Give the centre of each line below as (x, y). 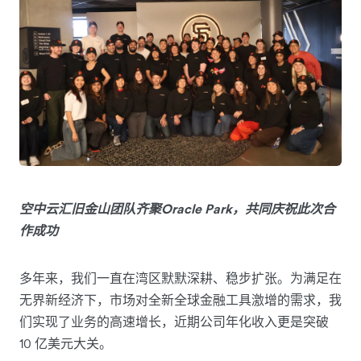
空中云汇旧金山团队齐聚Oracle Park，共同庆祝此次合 (177, 208)
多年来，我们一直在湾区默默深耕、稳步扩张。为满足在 (180, 278)
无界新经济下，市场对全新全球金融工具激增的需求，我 (180, 299)
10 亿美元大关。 (66, 343)
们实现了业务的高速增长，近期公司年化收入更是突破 (174, 321)
